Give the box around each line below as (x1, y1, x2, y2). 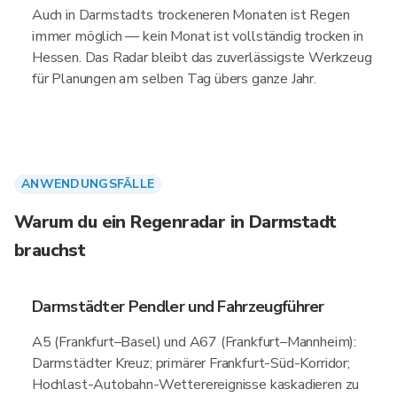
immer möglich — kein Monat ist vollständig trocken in (32, 27, 363, 46)
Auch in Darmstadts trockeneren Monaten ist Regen (32, 5, 350, 25)
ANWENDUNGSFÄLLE (21, 175, 155, 192)
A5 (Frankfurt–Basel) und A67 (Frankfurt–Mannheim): (32, 332, 357, 352)
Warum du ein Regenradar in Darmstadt (14, 210, 337, 234)
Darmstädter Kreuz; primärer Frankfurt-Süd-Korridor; (32, 354, 350, 373)
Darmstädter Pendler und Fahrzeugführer (32, 296, 324, 317)
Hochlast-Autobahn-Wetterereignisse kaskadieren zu (32, 375, 360, 394)
